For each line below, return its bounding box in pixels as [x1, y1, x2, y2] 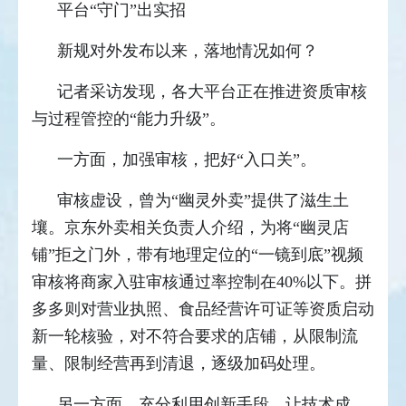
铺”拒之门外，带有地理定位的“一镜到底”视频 [32, 246, 363, 265]
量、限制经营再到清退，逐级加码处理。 [32, 354, 330, 373]
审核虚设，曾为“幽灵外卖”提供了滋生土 [57, 191, 349, 210]
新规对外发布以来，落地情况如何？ [57, 42, 323, 61]
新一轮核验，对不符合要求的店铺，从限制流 [32, 327, 358, 346]
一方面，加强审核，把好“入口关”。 [57, 150, 321, 169]
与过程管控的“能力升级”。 [32, 110, 230, 129]
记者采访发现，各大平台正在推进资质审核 [57, 82, 367, 101]
